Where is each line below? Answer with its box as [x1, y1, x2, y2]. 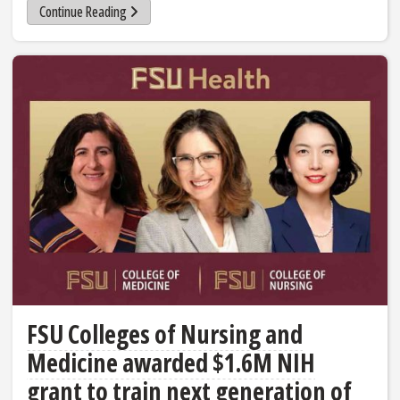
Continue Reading [38, 2, 127, 22]
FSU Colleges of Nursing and [27, 316, 303, 351]
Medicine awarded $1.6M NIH [27, 345, 315, 379]
